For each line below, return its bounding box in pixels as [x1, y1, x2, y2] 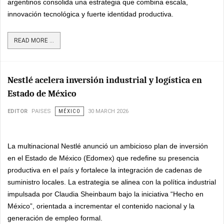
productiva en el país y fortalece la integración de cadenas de [7, 165, 202, 174]
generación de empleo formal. [7, 213, 102, 222]
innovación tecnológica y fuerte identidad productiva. [7, 9, 173, 18]
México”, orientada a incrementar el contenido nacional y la [7, 201, 194, 210]
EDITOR [7, 107, 27, 114]
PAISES [31, 107, 51, 114]
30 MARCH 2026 [88, 107, 128, 114]
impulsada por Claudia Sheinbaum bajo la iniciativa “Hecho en [7, 189, 203, 198]
